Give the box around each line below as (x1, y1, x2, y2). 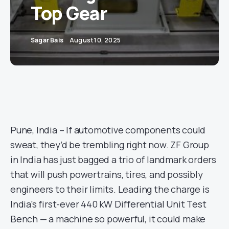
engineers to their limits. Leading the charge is (10, 183, 210, 195)
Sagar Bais (31, 36, 63, 44)
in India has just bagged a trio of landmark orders (10, 153, 216, 166)
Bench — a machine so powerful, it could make (10, 213, 206, 225)
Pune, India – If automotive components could (10, 124, 206, 136)
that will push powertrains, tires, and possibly (10, 168, 203, 180)
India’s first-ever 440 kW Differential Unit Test (10, 198, 207, 210)
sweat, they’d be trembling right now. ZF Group (10, 139, 209, 151)
